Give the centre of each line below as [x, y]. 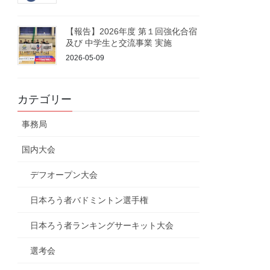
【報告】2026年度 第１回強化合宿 [132, 32]
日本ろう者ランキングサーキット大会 [102, 226]
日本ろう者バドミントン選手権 [89, 200]
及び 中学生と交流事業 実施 [119, 43]
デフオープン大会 [64, 175]
